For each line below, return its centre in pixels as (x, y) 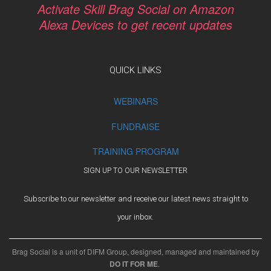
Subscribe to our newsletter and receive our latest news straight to (135, 199)
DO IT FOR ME (134, 264)
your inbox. (135, 217)
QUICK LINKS (135, 70)
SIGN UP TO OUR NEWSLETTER (135, 171)
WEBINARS (135, 101)
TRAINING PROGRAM (135, 152)
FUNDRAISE (135, 126)
